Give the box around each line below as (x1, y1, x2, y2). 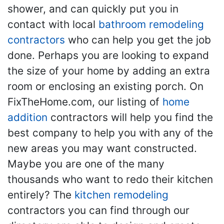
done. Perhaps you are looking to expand (7, 48, 209, 61)
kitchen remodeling (74, 188, 168, 201)
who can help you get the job (65, 33, 211, 46)
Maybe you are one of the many (7, 157, 164, 170)
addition (7, 110, 47, 123)
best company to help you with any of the (7, 126, 213, 139)
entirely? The (7, 188, 74, 201)
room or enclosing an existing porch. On (7, 79, 203, 92)
